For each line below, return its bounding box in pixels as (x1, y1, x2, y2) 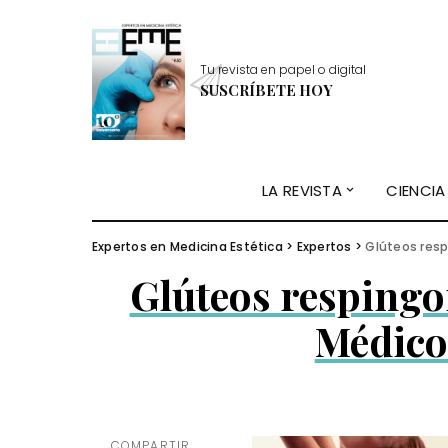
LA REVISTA (262, 179, 343, 201)
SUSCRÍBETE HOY (199, 79, 333, 100)
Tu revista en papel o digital (199, 60, 366, 78)
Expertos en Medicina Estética (92, 238, 283, 255)
